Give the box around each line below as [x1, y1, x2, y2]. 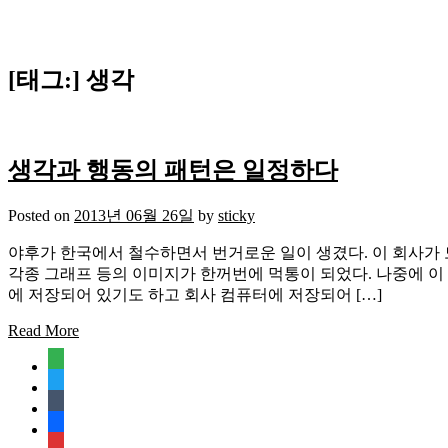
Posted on [8, 206, 74, 224]
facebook [47, 417, 105, 435]
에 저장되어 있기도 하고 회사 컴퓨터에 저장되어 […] [8, 285, 382, 303]
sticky [218, 206, 255, 224]
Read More [8, 321, 79, 339]
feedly [47, 354, 86, 372]
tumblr [47, 396, 88, 414]
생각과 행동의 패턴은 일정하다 [8, 156, 338, 183]
